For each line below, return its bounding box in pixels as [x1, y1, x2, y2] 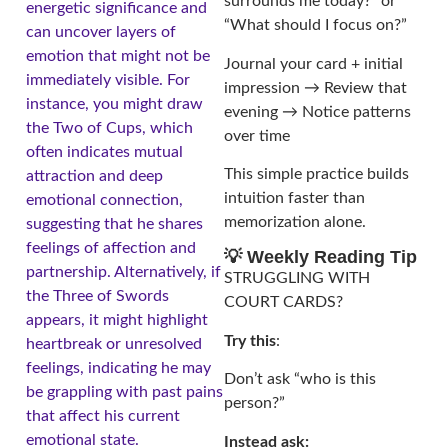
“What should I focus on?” [224, 17, 407, 34]
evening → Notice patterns [224, 103, 411, 120]
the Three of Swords [26, 288, 169, 305]
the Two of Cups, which [26, 120, 193, 137]
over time [224, 127, 290, 144]
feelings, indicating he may [26, 360, 211, 377]
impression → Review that [224, 79, 407, 96]
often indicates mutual [26, 144, 183, 161]
